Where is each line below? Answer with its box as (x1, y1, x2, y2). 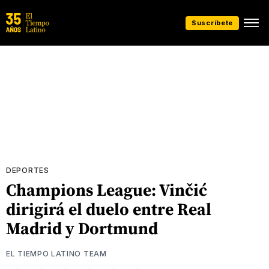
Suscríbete (192, 18, 233, 27)
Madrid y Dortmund (6, 217, 158, 240)
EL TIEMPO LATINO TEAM (6, 249, 107, 258)
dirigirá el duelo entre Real (6, 198, 211, 220)
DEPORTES (6, 166, 49, 175)
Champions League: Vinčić (6, 178, 207, 201)
